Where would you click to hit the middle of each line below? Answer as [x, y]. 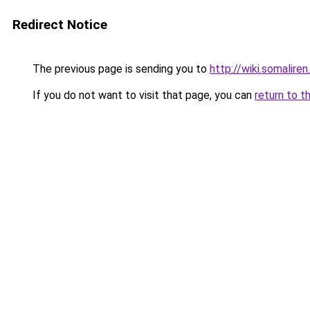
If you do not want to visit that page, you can [142, 95]
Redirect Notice [60, 25]
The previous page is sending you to [120, 69]
